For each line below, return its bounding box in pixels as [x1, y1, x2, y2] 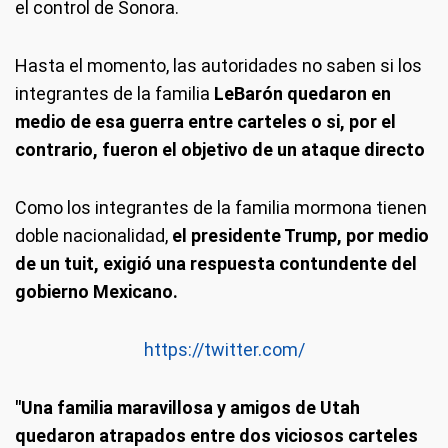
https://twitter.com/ [143, 339, 305, 360]
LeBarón [210, 83, 283, 104]
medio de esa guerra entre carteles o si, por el [15, 111, 396, 132]
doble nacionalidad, [15, 225, 168, 246]
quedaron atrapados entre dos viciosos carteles [15, 425, 418, 446]
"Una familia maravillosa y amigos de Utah [15, 397, 360, 418]
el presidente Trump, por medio [168, 225, 429, 246]
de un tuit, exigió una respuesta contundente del [15, 253, 417, 274]
